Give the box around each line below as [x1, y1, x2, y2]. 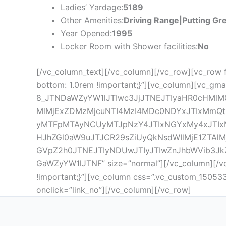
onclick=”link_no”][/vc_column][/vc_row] [36, 184, 191, 195]
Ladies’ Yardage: [61, 2, 123, 12]
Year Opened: [61, 28, 112, 38]
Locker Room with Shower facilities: [61, 41, 198, 51]
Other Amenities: [61, 15, 124, 25]
